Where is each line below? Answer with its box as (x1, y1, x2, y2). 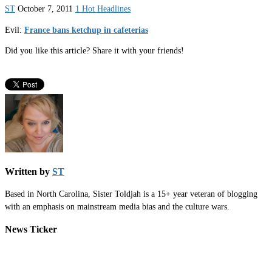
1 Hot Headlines (75, 4, 131, 14)
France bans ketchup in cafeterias (24, 25, 148, 35)
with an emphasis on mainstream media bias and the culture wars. (5, 202, 229, 212)
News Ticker (5, 223, 57, 234)
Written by (5, 166, 52, 177)
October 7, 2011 (18, 4, 73, 14)
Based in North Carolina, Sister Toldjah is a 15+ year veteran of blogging (5, 189, 257, 199)
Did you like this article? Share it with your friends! (5, 46, 184, 56)
